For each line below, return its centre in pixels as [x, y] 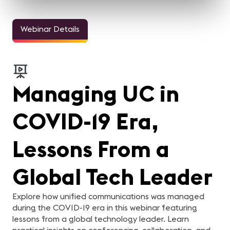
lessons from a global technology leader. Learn [101, 219]
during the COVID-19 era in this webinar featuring [105, 207]
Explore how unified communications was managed [108, 196]
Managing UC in [96, 93]
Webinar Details [50, 29]
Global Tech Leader [112, 177]
